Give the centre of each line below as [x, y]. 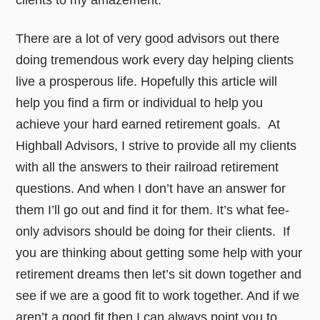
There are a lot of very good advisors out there [148, 39]
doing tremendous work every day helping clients [155, 60]
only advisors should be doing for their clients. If [153, 232]
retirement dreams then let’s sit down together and [159, 275]
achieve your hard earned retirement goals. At [148, 125]
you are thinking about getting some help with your [159, 253]
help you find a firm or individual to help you [140, 103]
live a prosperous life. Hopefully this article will [147, 82]
